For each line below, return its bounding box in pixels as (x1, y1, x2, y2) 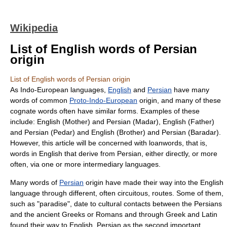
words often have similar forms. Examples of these (36, 107, 200, 115)
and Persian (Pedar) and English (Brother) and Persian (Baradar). (10, 128, 221, 136)
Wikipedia (10, 22, 58, 33)
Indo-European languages (20, 86, 104, 94)
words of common (10, 96, 69, 104)
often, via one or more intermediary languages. (10, 160, 161, 168)
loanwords (149, 139, 182, 147)
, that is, (182, 139, 207, 147)
